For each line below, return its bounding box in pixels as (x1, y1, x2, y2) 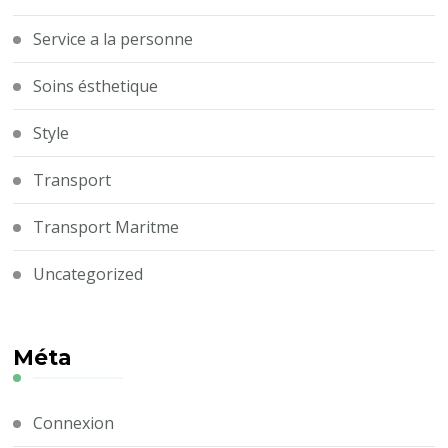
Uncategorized (33, 262, 144, 285)
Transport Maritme (33, 215, 180, 238)
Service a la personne (33, 27, 194, 50)
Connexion (33, 411, 115, 434)
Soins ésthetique (33, 74, 159, 97)
